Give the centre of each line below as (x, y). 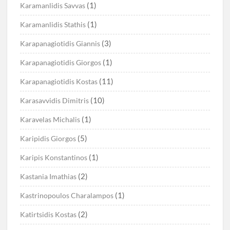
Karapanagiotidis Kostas (59, 82)
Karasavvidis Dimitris (55, 101)
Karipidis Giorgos (48, 139)
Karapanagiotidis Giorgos (61, 63)
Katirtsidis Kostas (49, 215)
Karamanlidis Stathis (53, 25)
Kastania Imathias (49, 177)
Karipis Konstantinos (54, 158)
